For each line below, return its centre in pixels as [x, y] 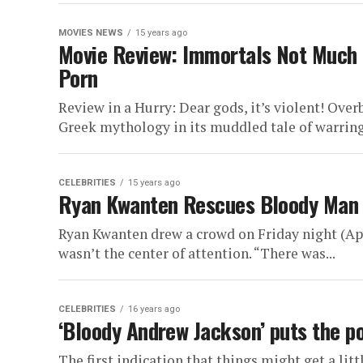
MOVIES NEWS [91, 33]
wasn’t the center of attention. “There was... [197, 253]
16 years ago [154, 309]
